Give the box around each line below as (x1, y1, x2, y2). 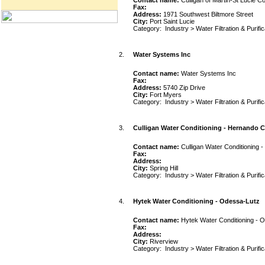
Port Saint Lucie (150, 18, 195, 25)
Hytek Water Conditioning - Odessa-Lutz (133, 198, 260, 205)
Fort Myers (150, 91, 182, 98)
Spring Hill (150, 164, 178, 172)
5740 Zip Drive (163, 84, 205, 91)
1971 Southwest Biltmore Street (163, 11, 253, 18)
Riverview (150, 238, 178, 245)
